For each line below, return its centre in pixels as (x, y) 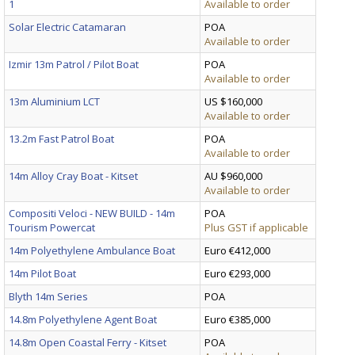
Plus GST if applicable (256, 227)
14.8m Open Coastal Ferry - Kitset (88, 342)
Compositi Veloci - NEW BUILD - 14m (92, 213)
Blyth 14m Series (48, 296)
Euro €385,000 (237, 319)
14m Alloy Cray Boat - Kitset (73, 176)
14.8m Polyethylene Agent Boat (83, 319)
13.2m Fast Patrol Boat (61, 138)
